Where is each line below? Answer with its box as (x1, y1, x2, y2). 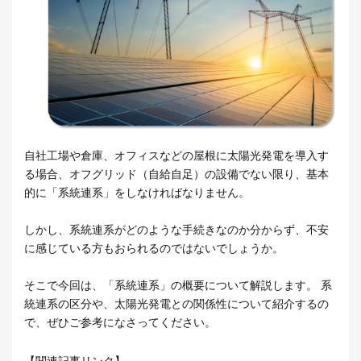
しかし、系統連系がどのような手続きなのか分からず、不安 (24, 223, 329, 237)
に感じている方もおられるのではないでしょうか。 (24, 242, 284, 255)
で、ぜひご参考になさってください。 (24, 316, 216, 330)
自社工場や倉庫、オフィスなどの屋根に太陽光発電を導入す (24, 149, 329, 163)
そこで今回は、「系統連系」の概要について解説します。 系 (24, 279, 332, 293)
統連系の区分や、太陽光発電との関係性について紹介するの (24, 297, 329, 311)
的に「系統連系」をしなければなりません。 (24, 186, 250, 200)
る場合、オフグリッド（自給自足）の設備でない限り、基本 (24, 168, 329, 181)
